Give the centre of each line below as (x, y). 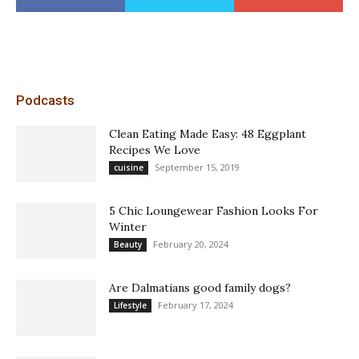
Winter (128, 227)
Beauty (128, 245)
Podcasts (45, 101)
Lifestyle (130, 306)
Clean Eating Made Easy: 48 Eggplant (208, 134)
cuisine (129, 168)
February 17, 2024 (196, 305)
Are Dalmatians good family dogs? (200, 288)
